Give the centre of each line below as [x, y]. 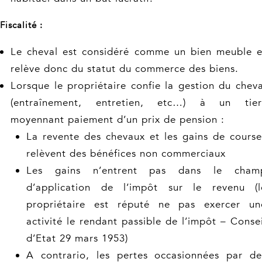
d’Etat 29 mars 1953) [77, 238]
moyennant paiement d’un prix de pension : [118, 120]
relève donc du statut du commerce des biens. [125, 69]
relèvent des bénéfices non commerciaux [126, 154]
